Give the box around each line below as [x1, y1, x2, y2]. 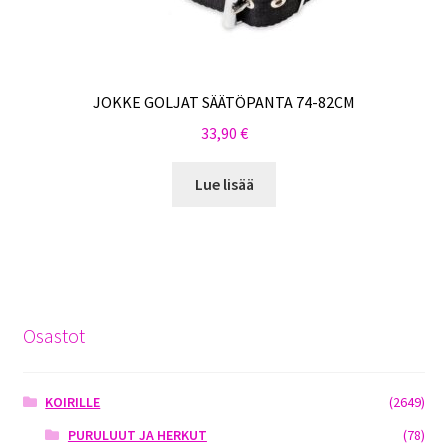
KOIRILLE [45, 392, 101, 411]
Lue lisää [194, 173, 254, 194]
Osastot [22, 322, 85, 348]
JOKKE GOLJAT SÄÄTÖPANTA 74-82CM [93, 92, 355, 113]
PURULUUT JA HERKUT [67, 425, 207, 444]
